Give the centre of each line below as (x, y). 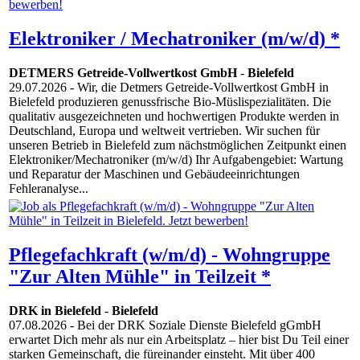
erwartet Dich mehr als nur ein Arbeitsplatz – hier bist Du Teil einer (179, 340)
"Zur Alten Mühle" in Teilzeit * (140, 277)
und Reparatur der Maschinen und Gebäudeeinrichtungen (154, 174)
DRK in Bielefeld (55, 311)
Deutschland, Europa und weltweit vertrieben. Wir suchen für (164, 131)
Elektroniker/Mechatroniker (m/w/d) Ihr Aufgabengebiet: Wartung (176, 160)
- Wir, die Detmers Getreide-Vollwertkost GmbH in (198, 88)
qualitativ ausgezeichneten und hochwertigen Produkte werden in (174, 117)
